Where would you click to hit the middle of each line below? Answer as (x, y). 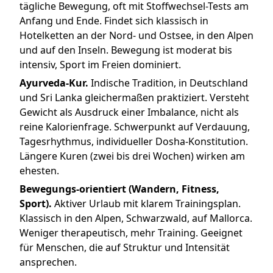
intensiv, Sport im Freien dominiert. (100, 65)
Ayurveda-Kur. (54, 83)
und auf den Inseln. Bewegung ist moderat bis (126, 50)
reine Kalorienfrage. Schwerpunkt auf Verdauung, (135, 127)
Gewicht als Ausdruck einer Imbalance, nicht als (129, 112)
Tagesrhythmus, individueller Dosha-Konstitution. (134, 142)
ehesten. (39, 171)
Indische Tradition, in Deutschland (168, 83)
